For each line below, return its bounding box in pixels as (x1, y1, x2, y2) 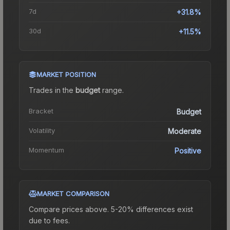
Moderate (168, 126, 201, 136)
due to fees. (29, 216, 70, 225)
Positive (175, 146, 201, 155)
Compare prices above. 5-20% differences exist (29, 204, 193, 214)
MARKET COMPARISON (37, 189, 109, 198)
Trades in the (29, 85, 75, 94)
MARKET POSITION (36, 70, 96, 79)
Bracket (29, 106, 53, 115)
